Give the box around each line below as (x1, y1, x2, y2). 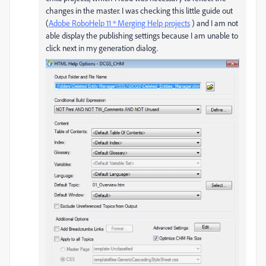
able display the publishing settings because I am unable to (46, 30, 238, 40)
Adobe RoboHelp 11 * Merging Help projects (49, 17, 190, 28)
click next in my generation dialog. (46, 42, 158, 53)
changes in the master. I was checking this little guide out (46, 5, 233, 15)
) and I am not (190, 17, 238, 28)
